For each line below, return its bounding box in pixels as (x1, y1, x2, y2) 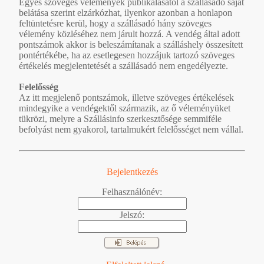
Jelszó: (120, 209, 144, 220)
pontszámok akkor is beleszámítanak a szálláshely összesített (19, 39, 243, 49)
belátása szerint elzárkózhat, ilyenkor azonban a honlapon (19, 7, 232, 18)
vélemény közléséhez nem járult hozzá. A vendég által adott (19, 28, 240, 39)
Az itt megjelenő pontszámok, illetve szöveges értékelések (19, 92, 234, 103)
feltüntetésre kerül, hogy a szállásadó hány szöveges (19, 18, 212, 28)
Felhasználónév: (102, 186, 162, 197)
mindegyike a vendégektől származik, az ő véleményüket (19, 103, 230, 113)
